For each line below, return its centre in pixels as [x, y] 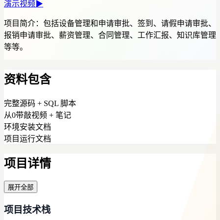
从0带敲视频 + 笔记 [38, 115]
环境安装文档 [27, 127]
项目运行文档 [27, 138]
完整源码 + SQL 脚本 [40, 103]
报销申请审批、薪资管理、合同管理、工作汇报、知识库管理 [110, 35]
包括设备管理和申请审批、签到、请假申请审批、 [130, 23]
